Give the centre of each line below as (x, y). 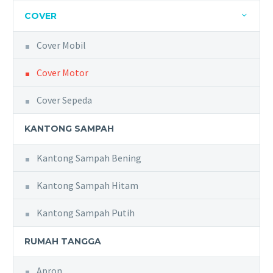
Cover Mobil (61, 45)
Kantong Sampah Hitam (87, 185)
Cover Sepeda (64, 100)
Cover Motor (62, 72)
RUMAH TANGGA (63, 241)
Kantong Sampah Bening (89, 158)
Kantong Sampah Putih (86, 212)
